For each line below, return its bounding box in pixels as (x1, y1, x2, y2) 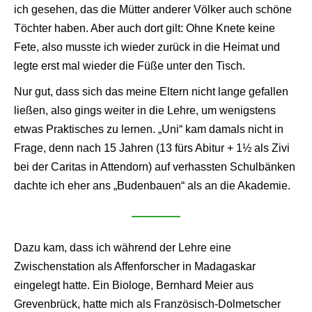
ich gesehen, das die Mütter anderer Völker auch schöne (14, 3, 292, 15)
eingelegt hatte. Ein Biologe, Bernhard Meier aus (14, 279, 253, 291)
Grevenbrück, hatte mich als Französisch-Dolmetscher (14, 297, 281, 310)
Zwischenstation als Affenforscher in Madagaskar (14, 260, 256, 272)
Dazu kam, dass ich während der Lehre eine (14, 241, 231, 253)
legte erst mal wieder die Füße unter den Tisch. (14, 59, 245, 72)
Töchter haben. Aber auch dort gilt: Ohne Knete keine (14, 22, 275, 34)
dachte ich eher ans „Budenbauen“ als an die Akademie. (14, 179, 290, 192)
